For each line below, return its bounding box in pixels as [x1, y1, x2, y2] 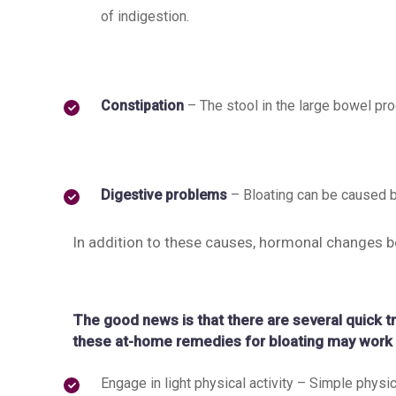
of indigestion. [101, 8, 189, 26]
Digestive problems [101, 187, 227, 204]
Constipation [101, 97, 187, 115]
